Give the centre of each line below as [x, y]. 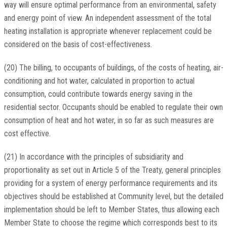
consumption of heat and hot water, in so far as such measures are [109, 121]
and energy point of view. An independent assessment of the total [107, 18]
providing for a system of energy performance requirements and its [110, 183]
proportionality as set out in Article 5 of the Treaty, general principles [112, 170]
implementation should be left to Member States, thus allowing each [111, 210]
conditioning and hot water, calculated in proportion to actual [99, 81]
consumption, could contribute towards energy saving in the [98, 94]
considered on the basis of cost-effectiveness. [78, 45]
